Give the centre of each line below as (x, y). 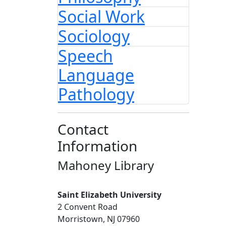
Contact (83, 129)
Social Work (101, 16)
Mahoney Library (106, 165)
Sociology (94, 36)
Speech (86, 56)
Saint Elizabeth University (109, 195)
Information (97, 146)
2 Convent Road (88, 207)
